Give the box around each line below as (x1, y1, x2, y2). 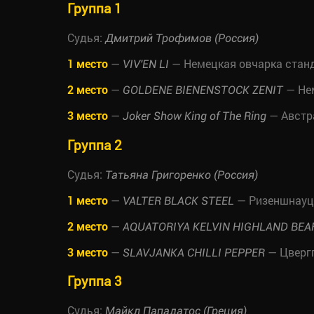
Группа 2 (67, 135, 122, 153)
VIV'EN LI (123, 57, 169, 71)
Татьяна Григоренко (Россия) (105, 168, 258, 182)
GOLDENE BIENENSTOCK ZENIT (123, 83, 283, 97)
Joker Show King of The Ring (123, 109, 266, 123)
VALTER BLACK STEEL (123, 193, 234, 207)
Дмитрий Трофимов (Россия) (105, 32, 259, 46)
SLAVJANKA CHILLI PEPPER (123, 245, 265, 259)
